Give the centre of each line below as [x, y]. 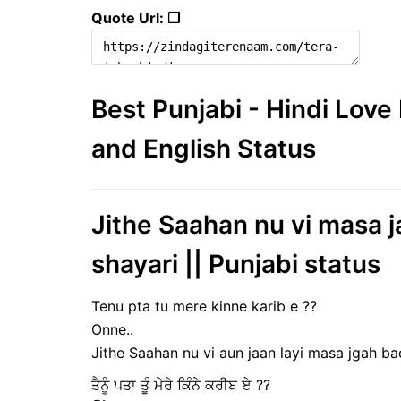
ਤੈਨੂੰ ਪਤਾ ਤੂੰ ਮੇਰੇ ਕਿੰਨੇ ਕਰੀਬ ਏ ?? [181, 385]
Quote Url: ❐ [136, 17]
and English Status [204, 148]
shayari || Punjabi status [236, 264]
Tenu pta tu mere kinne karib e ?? [204, 307]
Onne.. [112, 330]
